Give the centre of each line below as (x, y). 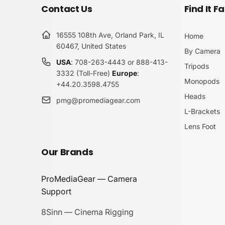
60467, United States (91, 46)
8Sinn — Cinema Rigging (87, 212)
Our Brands (67, 152)
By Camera (202, 51)
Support (56, 191)
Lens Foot (200, 126)
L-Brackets (202, 111)
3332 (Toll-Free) (84, 73)
